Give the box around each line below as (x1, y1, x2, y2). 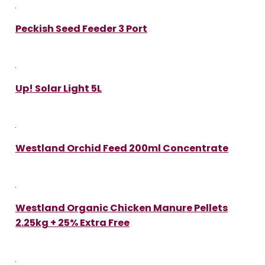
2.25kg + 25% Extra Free (15, 215, 130, 230)
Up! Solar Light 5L (15, 81, 102, 95)
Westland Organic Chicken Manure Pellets (15, 201, 228, 215)
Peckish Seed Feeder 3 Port (15, 21, 147, 35)
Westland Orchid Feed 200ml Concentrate (15, 141, 228, 155)
